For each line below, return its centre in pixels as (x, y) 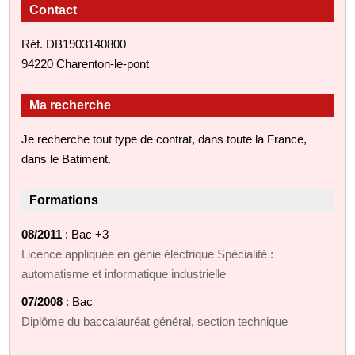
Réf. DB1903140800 (74, 44)
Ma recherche (71, 105)
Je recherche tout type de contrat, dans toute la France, (164, 139)
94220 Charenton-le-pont (86, 63)
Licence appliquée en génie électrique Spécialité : (148, 254)
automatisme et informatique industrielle (124, 273)
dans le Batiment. (67, 158)
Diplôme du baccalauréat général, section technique (155, 321)
